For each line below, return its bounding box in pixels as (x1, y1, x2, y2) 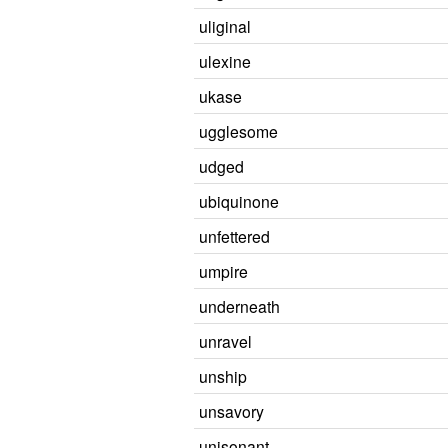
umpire (199, 260, 248, 282)
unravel (199, 330, 252, 352)
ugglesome (199, 120, 278, 142)
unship (199, 365, 247, 387)
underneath (199, 295, 280, 317)
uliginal (199, 15, 251, 37)
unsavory (199, 400, 264, 422)
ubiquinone (199, 190, 279, 212)
